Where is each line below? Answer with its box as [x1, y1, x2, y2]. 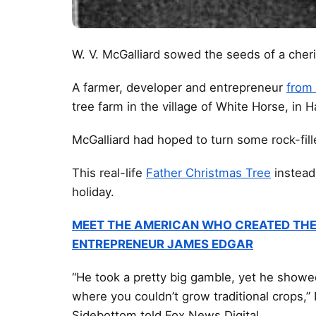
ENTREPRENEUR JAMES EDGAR [72, 237, 253, 252]
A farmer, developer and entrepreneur [72, 80, 286, 95]
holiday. [72, 185, 121, 200]
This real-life [72, 166, 146, 181]
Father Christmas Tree [146, 166, 271, 181]
